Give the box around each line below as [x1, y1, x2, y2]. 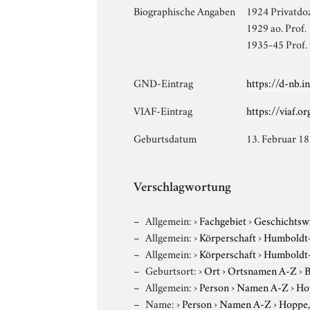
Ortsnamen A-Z [228, 262, 298, 277]
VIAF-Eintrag [134, 102, 193, 118]
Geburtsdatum [134, 129, 197, 145]
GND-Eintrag [134, 74, 194, 90]
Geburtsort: [145, 262, 197, 277]
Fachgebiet [199, 212, 247, 228]
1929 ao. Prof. [246, 19, 307, 35]
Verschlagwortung [134, 181, 232, 195]
